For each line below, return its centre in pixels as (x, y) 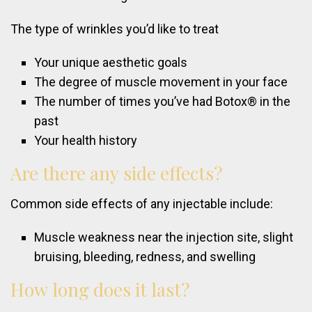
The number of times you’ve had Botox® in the (163, 102)
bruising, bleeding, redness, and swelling (145, 257)
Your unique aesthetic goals (111, 63)
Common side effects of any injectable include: (142, 204)
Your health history (86, 141)
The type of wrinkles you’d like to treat (115, 29)
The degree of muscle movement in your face (161, 82)
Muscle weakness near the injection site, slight (164, 237)
